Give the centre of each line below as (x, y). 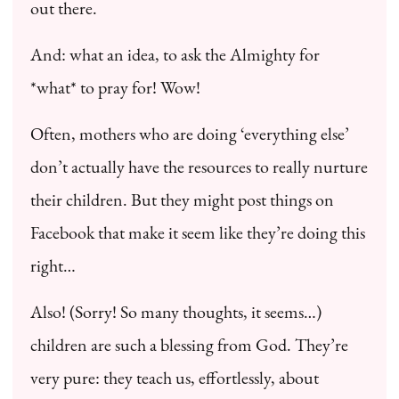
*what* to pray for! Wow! (115, 87)
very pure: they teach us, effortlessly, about (175, 377)
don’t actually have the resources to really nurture (199, 166)
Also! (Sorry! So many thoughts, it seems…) (176, 311)
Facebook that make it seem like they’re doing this (198, 232)
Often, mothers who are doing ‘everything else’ (190, 133)
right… (53, 265)
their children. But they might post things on (182, 199)
